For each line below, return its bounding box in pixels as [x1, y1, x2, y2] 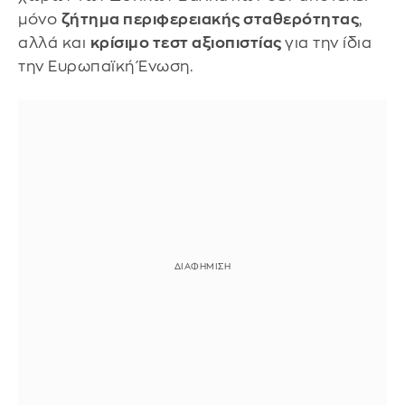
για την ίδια [285, 34, 372, 51]
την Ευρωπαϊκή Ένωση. [18, 58, 193, 74]
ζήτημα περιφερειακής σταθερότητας [61, 11, 359, 27]
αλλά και [18, 34, 90, 51]
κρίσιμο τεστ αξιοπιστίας [89, 34, 285, 51]
